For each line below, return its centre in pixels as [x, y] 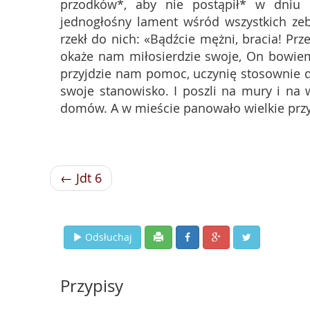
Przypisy [92, 286]
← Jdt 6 [81, 178]
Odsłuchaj [109, 237]
